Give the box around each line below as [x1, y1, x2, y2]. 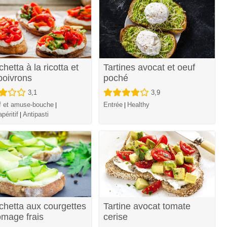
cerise [103, 212, 128, 222]
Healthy [127, 100, 150, 108]
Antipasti [22, 110, 49, 118]
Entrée [103, 100, 123, 108]
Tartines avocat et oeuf [103, 62, 196, 72]
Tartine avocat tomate [103, 201, 191, 212]
